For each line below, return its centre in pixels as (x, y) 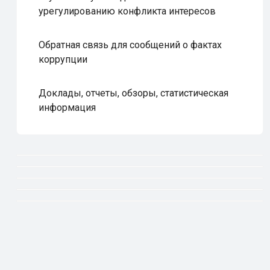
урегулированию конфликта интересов (127, 11)
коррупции (63, 59)
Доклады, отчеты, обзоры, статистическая (133, 93)
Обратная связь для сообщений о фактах (130, 45)
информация (67, 108)
